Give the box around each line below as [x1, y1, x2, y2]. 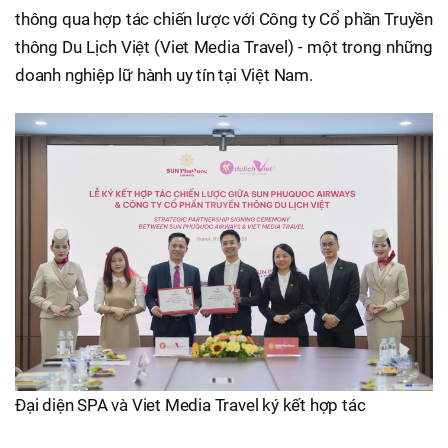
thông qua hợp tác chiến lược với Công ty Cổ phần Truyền [15, 8, 433, 29]
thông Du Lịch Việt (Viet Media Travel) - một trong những [15, 36, 433, 57]
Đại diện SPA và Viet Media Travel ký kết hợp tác [15, 394, 366, 415]
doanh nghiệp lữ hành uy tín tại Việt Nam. [15, 64, 313, 85]
